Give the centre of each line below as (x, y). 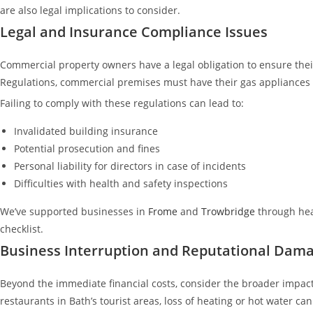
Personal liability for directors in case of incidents (130, 166)
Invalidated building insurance (86, 131)
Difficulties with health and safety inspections (121, 183)
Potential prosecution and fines (87, 148)
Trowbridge (227, 211)
